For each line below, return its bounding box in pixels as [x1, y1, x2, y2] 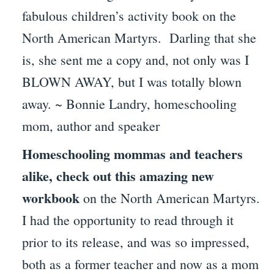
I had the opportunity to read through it [21, 211, 234, 229]
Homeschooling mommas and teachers [21, 144, 243, 165]
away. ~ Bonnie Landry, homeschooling [21, 95, 237, 113]
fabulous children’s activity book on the [21, 7, 236, 25]
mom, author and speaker [21, 117, 160, 135]
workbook [21, 188, 80, 209]
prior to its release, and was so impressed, [21, 233, 250, 251]
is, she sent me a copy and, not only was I [21, 51, 249, 69]
